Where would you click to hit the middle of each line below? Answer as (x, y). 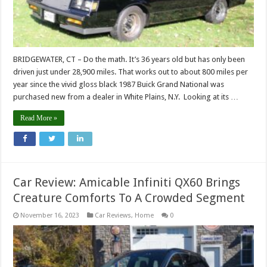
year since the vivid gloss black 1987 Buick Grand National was (119, 84)
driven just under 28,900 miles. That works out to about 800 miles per (131, 72)
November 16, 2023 (50, 215)
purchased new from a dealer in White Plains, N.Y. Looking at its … (126, 97)
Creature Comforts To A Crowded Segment (129, 198)
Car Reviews (113, 215)
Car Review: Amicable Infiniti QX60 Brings (127, 182)
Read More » (39, 118)
